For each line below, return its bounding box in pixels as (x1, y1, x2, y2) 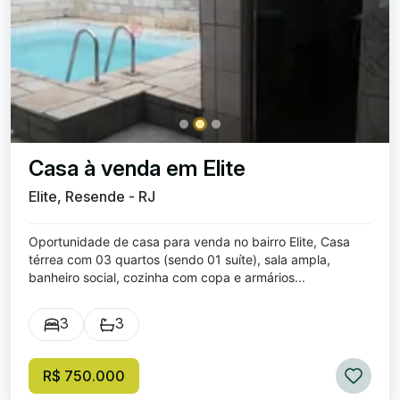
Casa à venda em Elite (29, 155, 246, 181)
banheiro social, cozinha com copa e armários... (29, 270, 305, 285)
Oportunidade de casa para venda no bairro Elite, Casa (29, 234, 350, 249)
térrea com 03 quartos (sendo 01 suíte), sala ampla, (29, 252, 330, 267)
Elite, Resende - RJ (29, 187, 155, 205)
